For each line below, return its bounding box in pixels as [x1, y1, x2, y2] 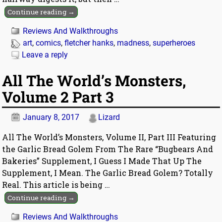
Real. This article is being [2, 179, 105, 190]
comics [36, 38, 61, 48]
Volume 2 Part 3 [2, 87, 114, 107]
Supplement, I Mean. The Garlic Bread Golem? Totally [2, 167, 214, 178]
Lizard [98, 112, 120, 122]
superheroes [153, 38, 196, 48]
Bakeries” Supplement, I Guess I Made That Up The [2, 155, 202, 166]
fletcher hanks [64, 38, 114, 48]
